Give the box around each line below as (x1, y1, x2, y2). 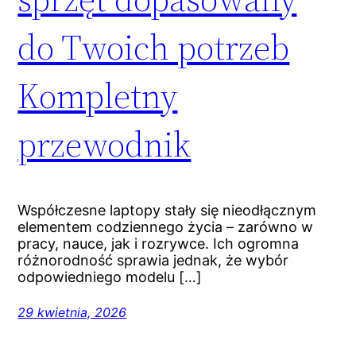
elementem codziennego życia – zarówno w (17, 218, 314, 235)
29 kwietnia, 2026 (17, 304, 127, 320)
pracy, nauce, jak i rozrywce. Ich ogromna (17, 234, 300, 252)
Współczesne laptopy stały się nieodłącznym (17, 201, 317, 219)
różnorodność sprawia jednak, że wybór (17, 251, 289, 269)
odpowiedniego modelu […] (17, 268, 203, 285)
